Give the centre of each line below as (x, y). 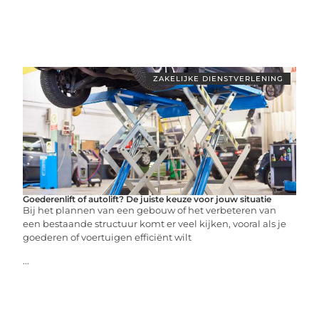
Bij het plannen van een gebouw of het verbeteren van (150, 210)
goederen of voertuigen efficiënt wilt (108, 237)
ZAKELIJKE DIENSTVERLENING (218, 78)
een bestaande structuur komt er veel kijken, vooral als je (155, 223)
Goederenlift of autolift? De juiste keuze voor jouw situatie (147, 199)
